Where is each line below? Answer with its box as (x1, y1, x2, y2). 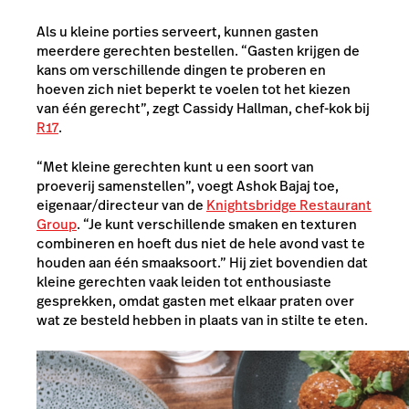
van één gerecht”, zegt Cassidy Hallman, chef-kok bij (37, 98, 370, 118)
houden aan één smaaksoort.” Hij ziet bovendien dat (37, 253, 368, 272)
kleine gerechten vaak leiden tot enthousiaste (37, 272, 331, 291)
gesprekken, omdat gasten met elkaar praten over (37, 291, 354, 310)
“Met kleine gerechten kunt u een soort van (37, 157, 314, 176)
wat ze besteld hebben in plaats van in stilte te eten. (37, 310, 368, 330)
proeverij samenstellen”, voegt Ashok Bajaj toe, (37, 176, 339, 195)
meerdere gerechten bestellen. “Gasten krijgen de (37, 40, 360, 60)
